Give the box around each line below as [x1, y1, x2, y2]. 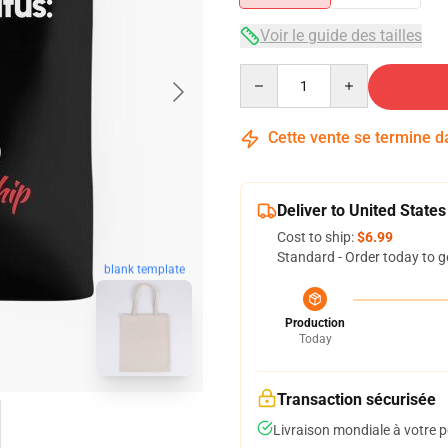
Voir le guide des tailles [260, 26, 422, 45]
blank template [103, 261, 185, 276]
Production [285, 316, 345, 330]
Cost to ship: [277, 229, 357, 245]
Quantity [239, 65, 294, 81]
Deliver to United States [277, 201, 446, 220]
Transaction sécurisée [277, 390, 436, 409]
